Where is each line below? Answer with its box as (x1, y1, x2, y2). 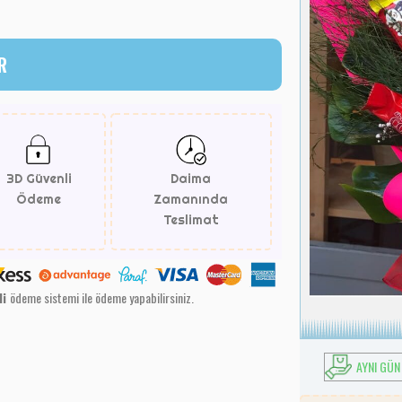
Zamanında (153, 190, 229, 207)
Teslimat (162, 211, 219, 228)
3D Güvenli (5, 170, 72, 187)
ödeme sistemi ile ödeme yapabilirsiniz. (10, 287, 195, 307)
